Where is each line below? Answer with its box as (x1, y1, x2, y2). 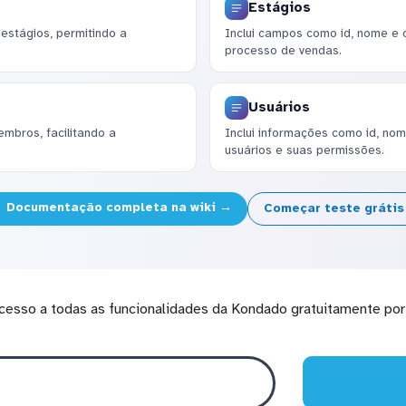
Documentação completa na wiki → (3, 199, 233, 216)
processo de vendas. (224, 43, 342, 59)
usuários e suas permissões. (224, 142, 384, 159)
